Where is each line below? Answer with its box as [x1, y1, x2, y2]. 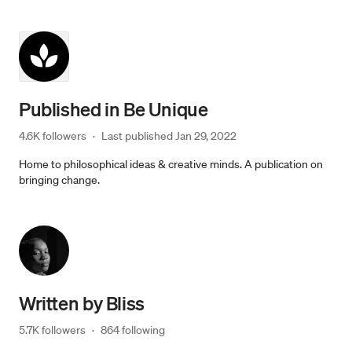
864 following [101, 323, 165, 338]
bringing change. [19, 173, 100, 188]
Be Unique [123, 97, 208, 122]
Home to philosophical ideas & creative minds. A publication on [19, 157, 323, 172]
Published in [19, 97, 124, 122]
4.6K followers [19, 129, 86, 144]
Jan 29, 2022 [175, 129, 236, 144]
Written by [19, 291, 106, 316]
